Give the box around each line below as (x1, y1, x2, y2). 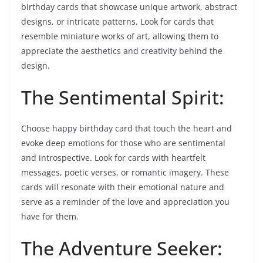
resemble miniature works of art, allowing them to (21, 31, 218, 42)
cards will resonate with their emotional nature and (21, 181, 224, 193)
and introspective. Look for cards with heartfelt (21, 152, 205, 164)
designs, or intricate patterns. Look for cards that (21, 16, 214, 28)
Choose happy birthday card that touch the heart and (21, 123, 232, 134)
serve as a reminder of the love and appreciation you (21, 196, 230, 208)
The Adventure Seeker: (21, 235, 222, 261)
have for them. (21, 211, 79, 222)
